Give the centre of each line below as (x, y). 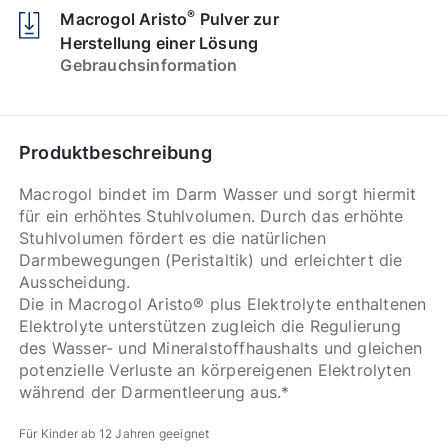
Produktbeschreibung (115, 152)
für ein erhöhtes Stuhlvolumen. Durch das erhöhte (211, 215)
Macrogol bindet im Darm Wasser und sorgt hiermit (218, 193)
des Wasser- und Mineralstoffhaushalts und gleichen (221, 347)
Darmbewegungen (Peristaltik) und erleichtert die (211, 259)
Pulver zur (237, 18)
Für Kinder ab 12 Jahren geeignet (114, 433)
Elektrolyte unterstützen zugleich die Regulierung (210, 325)
